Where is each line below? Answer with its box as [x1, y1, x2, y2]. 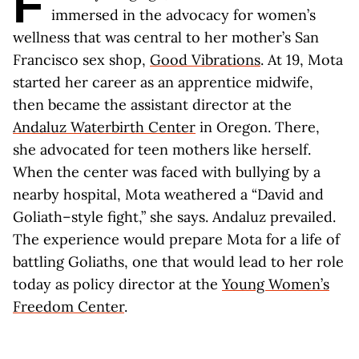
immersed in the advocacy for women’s [51, 6, 316, 24]
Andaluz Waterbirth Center [13, 118, 196, 136]
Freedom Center [13, 297, 124, 316]
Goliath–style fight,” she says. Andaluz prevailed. [13, 208, 336, 226]
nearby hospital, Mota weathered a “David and [13, 185, 324, 204]
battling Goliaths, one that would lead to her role [13, 252, 344, 271]
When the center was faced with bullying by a [13, 163, 321, 181]
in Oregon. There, [196, 118, 320, 136]
